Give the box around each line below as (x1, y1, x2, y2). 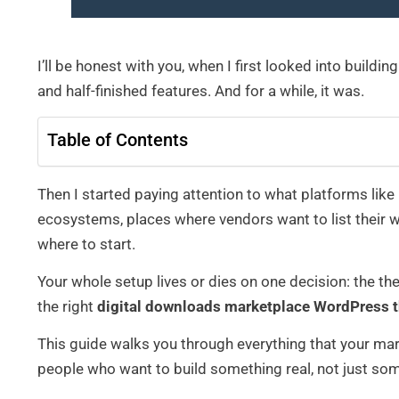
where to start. (37, 234, 135, 253)
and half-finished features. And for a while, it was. (37, 82, 364, 101)
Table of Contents (47, 128, 188, 151)
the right (37, 297, 97, 315)
